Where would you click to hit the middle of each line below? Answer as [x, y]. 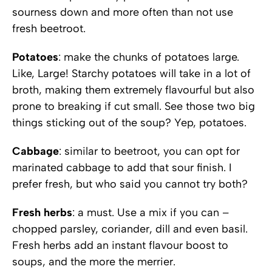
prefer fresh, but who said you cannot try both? [130, 184]
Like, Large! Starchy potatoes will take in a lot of [131, 73]
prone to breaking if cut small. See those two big [134, 106]
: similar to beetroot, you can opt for [149, 151]
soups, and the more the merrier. [94, 261]
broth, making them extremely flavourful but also [133, 90]
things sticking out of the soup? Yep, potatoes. [129, 122]
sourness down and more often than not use [123, 12]
